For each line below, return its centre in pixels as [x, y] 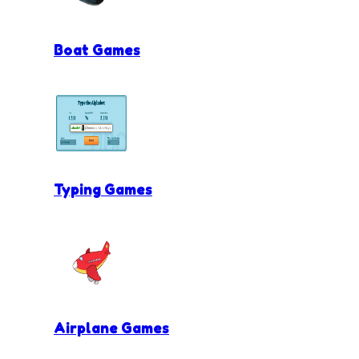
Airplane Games [111, 328]
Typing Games [103, 189]
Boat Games [97, 50]
